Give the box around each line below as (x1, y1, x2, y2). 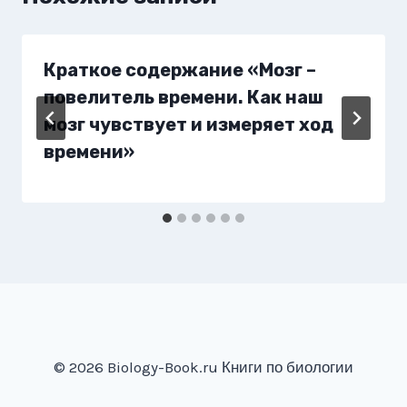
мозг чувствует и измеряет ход (44, 113, 333, 135)
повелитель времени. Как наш (44, 85, 323, 108)
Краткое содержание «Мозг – (44, 58, 316, 81)
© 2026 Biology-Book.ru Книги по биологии (54, 358, 353, 377)
